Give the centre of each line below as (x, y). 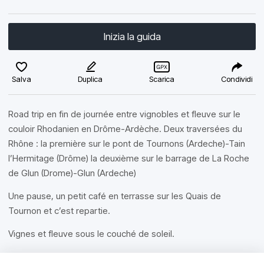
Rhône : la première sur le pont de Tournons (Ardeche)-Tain (127, 143)
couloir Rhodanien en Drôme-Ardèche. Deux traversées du (125, 129)
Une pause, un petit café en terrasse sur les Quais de (115, 196)
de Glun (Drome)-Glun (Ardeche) (72, 173)
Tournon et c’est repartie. (59, 211)
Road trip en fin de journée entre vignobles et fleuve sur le (124, 114)
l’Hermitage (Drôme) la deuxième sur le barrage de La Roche (129, 158)
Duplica (90, 79)
